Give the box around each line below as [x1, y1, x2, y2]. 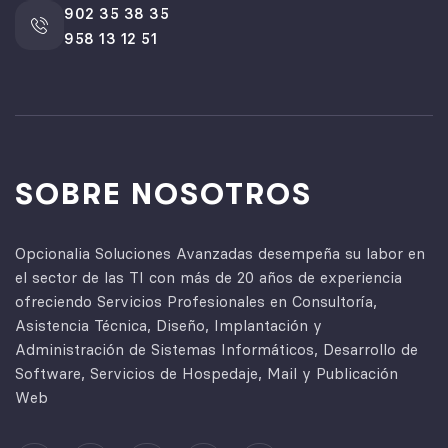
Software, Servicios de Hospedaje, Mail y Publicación [15, 363, 398, 383]
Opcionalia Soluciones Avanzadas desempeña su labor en [15, 243, 425, 263]
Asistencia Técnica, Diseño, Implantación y [15, 315, 322, 335]
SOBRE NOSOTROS [15, 176, 312, 211]
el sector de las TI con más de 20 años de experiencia [15, 267, 402, 287]
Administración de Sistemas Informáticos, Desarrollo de [15, 339, 418, 359]
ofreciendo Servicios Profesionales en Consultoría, [15, 291, 377, 311]
